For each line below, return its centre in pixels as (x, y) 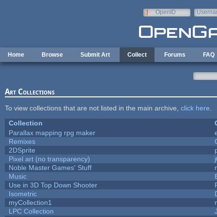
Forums (175, 55)
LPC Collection (31, 211)
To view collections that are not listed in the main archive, (93, 108)
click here (195, 108)
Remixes (22, 141)
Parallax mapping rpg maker (52, 132)
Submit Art (95, 55)
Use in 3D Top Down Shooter (53, 185)
